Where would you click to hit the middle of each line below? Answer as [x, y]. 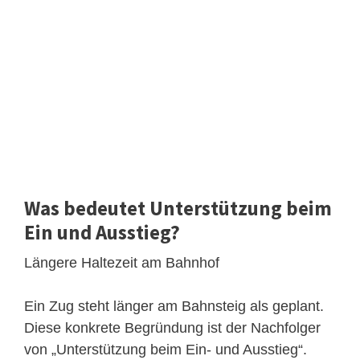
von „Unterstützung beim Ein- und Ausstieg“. [166, 350]
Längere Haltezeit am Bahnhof [122, 263]
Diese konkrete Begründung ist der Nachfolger [172, 328]
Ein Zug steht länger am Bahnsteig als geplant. [174, 307]
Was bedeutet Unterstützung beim [178, 209]
